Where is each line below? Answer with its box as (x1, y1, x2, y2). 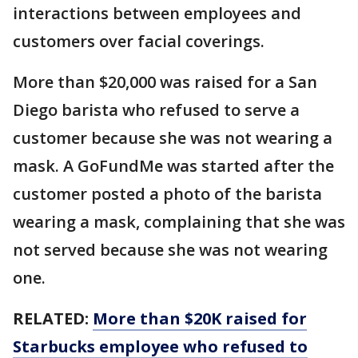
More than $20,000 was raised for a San (13, 71, 317, 93)
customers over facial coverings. (13, 30, 265, 52)
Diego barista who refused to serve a (13, 99, 300, 121)
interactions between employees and (13, 2, 301, 24)
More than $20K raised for (93, 308, 307, 329)
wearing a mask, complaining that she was (13, 211, 345, 233)
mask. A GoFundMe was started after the (13, 155, 334, 177)
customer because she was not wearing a (13, 127, 332, 149)
